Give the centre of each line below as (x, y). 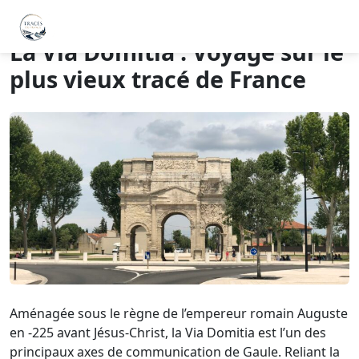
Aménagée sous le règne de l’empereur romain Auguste (179, 314)
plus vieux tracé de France (158, 79)
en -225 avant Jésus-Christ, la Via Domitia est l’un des (168, 333)
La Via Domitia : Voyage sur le (177, 52)
